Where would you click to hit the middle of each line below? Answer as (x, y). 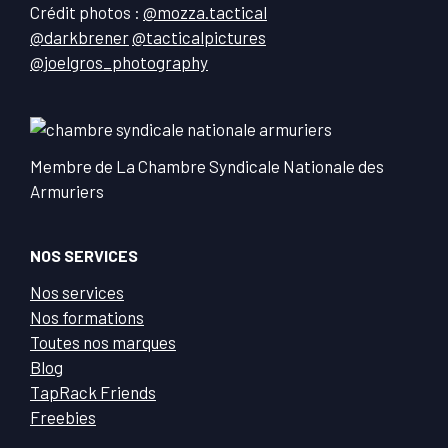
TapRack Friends (93, 391)
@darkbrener (79, 36)
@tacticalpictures (199, 36)
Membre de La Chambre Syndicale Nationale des (207, 165)
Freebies (63, 416)
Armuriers (67, 190)
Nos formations (87, 316)
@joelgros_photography (119, 61)
